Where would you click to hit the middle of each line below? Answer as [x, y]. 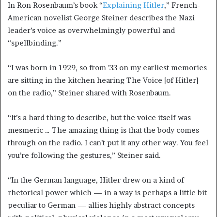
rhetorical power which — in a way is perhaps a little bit [107, 192]
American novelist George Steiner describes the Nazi [101, 17]
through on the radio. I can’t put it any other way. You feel [108, 142]
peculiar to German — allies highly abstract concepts [101, 205]
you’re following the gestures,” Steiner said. [84, 155]
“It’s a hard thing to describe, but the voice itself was [99, 117]
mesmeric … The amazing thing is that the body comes [103, 130]
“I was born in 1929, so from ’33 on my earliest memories [107, 67]
